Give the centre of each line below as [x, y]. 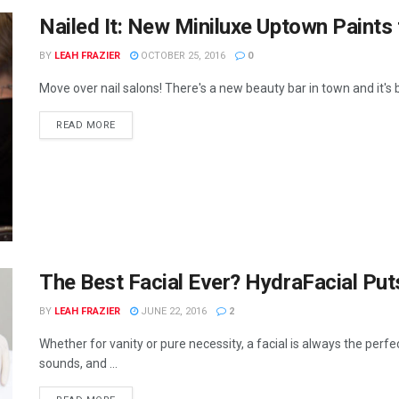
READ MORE [86, 125]
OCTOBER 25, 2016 [182, 55]
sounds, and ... [78, 364]
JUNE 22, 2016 [172, 312]
